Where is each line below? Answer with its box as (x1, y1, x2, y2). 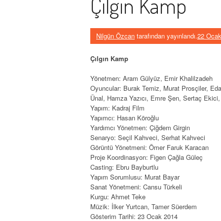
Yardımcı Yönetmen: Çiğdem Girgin (90, 122, 190, 132)
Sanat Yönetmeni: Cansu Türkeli (90, 182, 182, 191)
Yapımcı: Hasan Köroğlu (90, 112, 159, 122)
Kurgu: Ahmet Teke (90, 191, 146, 201)
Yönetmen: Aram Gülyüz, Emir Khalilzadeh (90, 73, 213, 83)
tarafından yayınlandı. (135, 31, 197, 40)
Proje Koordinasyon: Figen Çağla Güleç (90, 152, 203, 162)
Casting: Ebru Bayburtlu (90, 162, 158, 172)
